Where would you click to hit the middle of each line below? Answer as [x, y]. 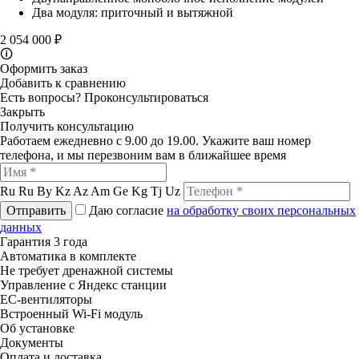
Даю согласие [128, 210]
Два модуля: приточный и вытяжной [133, 12]
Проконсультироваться [146, 97]
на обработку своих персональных [261, 210]
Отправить [36, 210]
